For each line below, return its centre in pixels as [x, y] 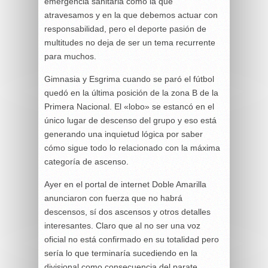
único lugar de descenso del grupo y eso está [130, 120]
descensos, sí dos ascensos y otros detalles [127, 211]
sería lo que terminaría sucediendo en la [121, 253]
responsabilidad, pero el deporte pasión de [125, 28]
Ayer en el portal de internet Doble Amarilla [125, 184]
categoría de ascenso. [86, 161]
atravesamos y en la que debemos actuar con [131, 15]
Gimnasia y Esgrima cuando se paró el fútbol [129, 79]
